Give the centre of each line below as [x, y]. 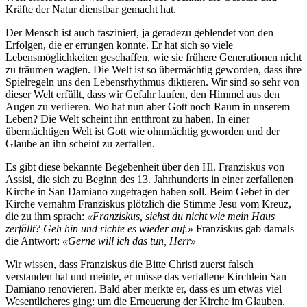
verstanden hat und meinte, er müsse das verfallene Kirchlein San [146, 277]
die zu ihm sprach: [46, 216]
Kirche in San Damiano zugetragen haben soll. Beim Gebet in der [147, 192]
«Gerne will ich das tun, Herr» [129, 241]
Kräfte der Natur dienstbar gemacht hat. [91, 9]
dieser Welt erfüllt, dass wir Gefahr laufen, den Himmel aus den [143, 94]
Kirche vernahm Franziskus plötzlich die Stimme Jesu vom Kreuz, [148, 204]
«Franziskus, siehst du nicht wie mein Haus [181, 216]
